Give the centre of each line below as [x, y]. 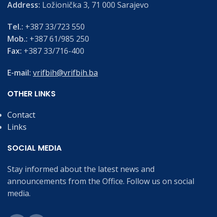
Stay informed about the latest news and [81, 169]
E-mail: [20, 73]
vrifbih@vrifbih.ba [65, 73]
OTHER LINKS [31, 94]
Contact [21, 115]
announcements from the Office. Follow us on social [101, 181]
